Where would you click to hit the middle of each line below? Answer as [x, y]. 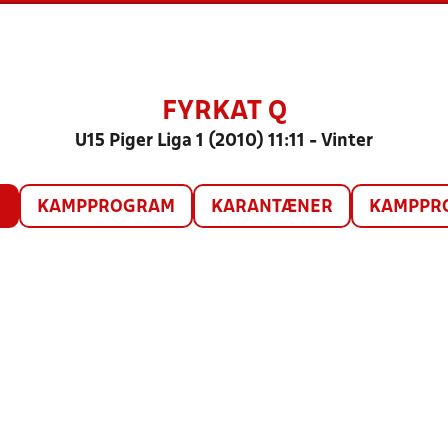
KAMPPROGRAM [105, 207]
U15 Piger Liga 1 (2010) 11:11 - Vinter [224, 141]
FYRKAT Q [224, 112]
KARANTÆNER [271, 207]
